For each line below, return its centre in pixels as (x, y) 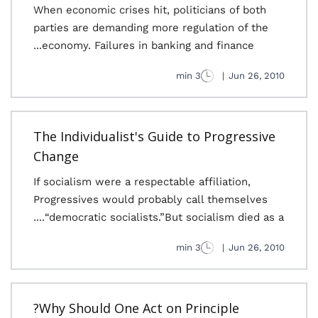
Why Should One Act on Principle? (139, 308)
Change (56, 156)
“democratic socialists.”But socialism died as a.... (164, 217)
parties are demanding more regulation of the (151, 28)
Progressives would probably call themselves (150, 199)
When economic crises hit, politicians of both (150, 10)
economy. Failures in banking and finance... (148, 45)
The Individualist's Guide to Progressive (154, 136)
